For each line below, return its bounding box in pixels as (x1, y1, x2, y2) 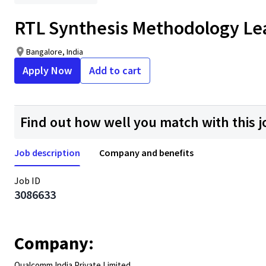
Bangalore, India (26, 46, 83, 57)
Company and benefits (99, 147, 194, 159)
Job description (14, 147, 80, 159)
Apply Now (23, 64, 72, 77)
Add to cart (89, 64, 141, 77)
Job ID (14, 175, 40, 186)
